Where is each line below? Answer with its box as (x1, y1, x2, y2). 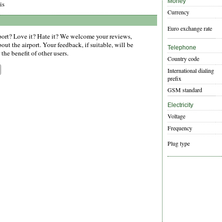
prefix (167, 74, 181, 83)
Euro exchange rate (167, 24, 212, 33)
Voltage (167, 112, 185, 120)
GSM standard (167, 86, 202, 94)
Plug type (167, 139, 190, 148)
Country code (167, 55, 199, 63)
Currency (167, 8, 189, 16)
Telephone (167, 44, 196, 52)
